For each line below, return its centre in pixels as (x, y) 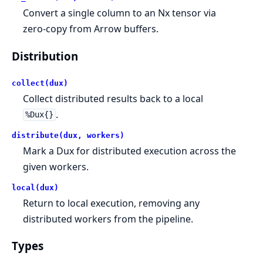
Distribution (45, 56)
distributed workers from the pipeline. (108, 219)
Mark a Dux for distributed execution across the (130, 151)
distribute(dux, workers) (68, 135)
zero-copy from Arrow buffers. (91, 29)
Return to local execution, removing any (112, 203)
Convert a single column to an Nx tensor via (120, 13)
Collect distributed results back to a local (113, 98)
